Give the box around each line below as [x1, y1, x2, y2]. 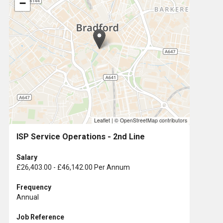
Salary [16, 153, 37, 161]
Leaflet [94, 116, 110, 124]
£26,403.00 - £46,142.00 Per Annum [16, 163, 130, 171]
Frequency [16, 183, 51, 191]
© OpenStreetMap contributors [113, 116, 187, 124]
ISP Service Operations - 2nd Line [16, 131, 145, 141]
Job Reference [16, 213, 64, 221]
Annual [16, 193, 39, 201]
